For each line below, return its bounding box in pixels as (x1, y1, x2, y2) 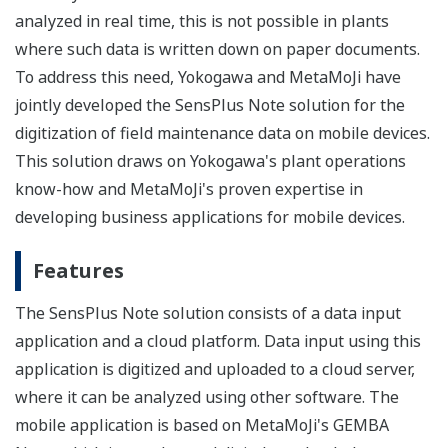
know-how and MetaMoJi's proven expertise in (15, 178, 363, 201)
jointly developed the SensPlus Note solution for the (15, 94, 405, 117)
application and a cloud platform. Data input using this (15, 330, 421, 353)
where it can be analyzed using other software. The (15, 386, 399, 409)
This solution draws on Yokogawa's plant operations (15, 150, 406, 173)
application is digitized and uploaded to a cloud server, (15, 358, 415, 381)
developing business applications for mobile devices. (15, 206, 405, 229)
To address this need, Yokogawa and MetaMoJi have (15, 66, 401, 89)
